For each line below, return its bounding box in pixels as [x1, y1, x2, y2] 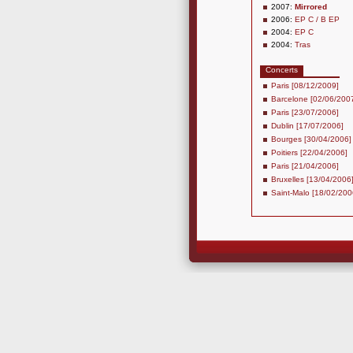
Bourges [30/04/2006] [271, 135, 351, 143]
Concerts [266, 65, 298, 74]
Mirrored [295, 2, 327, 11]
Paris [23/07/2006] [271, 108, 339, 117]
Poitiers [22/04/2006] [271, 148, 347, 157]
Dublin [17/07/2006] [271, 121, 344, 130]
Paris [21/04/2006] [271, 162, 339, 170]
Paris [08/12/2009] [271, 81, 339, 90]
